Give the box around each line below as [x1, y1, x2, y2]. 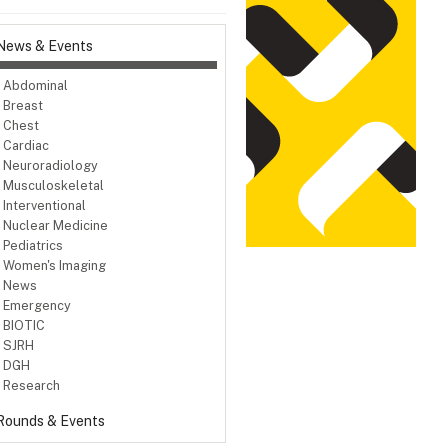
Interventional [3, 198, 86, 214]
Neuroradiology [3, 158, 98, 174]
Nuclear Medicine [3, 218, 108, 234]
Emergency [3, 298, 71, 314]
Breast [3, 98, 43, 114]
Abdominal [3, 78, 68, 94]
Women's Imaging [3, 258, 106, 274]
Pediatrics [3, 238, 63, 254]
